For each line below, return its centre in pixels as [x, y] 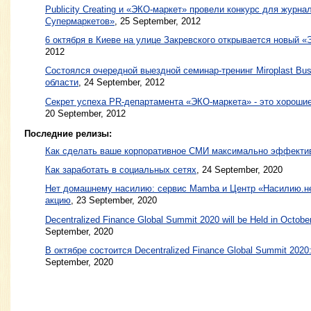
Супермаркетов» [80, 21]
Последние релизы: [68, 134]
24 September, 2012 [124, 83]
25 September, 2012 [160, 21]
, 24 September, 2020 [239, 170]
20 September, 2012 [85, 113]
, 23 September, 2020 [114, 201]
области [62, 83]
